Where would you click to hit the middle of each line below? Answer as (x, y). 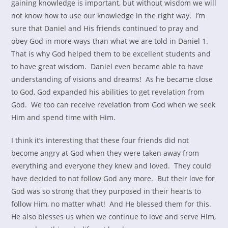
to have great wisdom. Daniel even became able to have (108, 66)
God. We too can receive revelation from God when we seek (113, 105)
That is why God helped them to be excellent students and (111, 54)
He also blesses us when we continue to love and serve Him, (114, 217)
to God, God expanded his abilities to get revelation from (108, 92)
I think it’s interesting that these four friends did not (100, 140)
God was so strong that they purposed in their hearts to (106, 191)
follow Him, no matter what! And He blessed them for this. (112, 204)
